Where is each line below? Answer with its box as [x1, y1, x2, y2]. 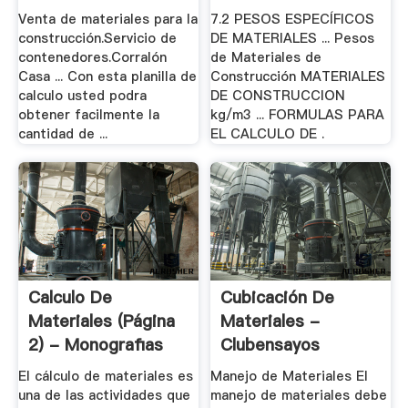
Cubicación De [220, 285, 335, 309]
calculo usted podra [17, 87, 147, 106]
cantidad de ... [17, 125, 107, 144]
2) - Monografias [27, 332, 163, 356]
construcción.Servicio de [17, 29, 177, 48]
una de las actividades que [17, 386, 190, 405]
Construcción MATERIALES [210, 67, 386, 87]
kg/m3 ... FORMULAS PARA [210, 106, 385, 125]
